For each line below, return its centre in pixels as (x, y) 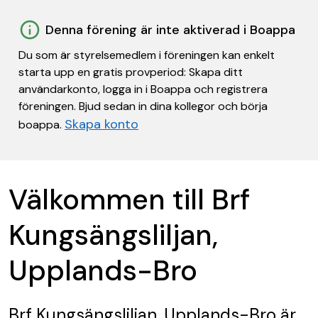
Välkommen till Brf (129, 199)
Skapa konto (102, 124)
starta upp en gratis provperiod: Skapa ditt (131, 72)
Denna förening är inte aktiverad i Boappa (170, 30)
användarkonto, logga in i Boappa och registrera (143, 89)
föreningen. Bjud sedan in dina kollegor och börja (143, 106)
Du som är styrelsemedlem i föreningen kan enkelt (147, 55)
